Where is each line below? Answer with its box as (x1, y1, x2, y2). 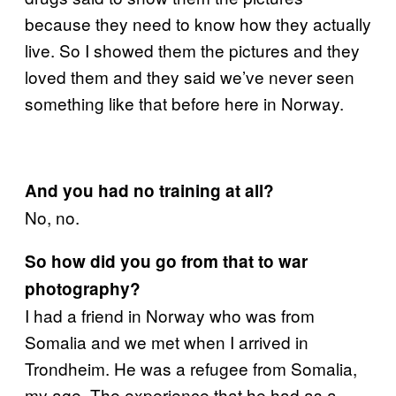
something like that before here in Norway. (25, 90, 344, 115)
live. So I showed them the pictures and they (25, 37, 360, 62)
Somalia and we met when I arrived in (25, 329, 308, 354)
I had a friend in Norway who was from (25, 302, 315, 327)
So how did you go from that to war (25, 248, 308, 273)
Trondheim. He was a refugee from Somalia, (25, 355, 357, 380)
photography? (25, 276, 141, 301)
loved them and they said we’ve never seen (25, 64, 354, 88)
